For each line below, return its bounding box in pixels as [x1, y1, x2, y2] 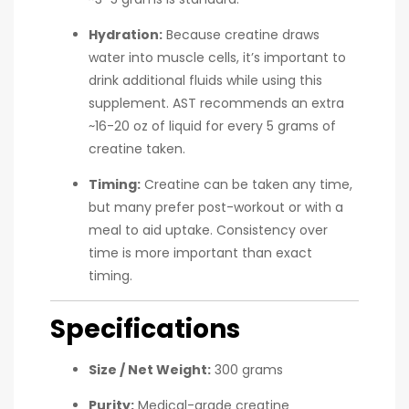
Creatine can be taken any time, [141, 175, 352, 194]
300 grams [211, 360, 283, 379]
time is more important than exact [89, 244, 312, 263]
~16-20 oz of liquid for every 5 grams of [89, 117, 336, 136]
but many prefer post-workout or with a [89, 198, 343, 217]
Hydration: [89, 26, 163, 45]
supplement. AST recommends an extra [89, 94, 344, 113]
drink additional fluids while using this [89, 71, 322, 90]
